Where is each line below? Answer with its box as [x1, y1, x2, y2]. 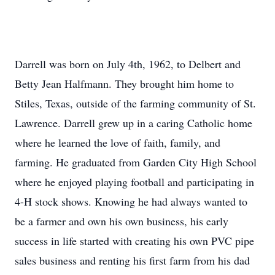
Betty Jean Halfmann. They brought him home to [15, 76, 234, 91]
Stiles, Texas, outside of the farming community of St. [15, 96, 256, 110]
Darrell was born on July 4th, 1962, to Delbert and [15, 56, 241, 71]
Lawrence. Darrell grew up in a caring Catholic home [15, 115, 252, 130]
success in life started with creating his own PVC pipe [15, 233, 254, 248]
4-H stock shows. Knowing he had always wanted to [15, 194, 247, 209]
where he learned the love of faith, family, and [15, 135, 220, 150]
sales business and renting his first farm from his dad [15, 253, 250, 268]
